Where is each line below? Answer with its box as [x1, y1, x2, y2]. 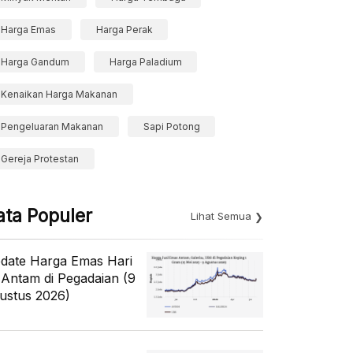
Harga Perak [95, 24, 153, 35]
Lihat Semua [191, 210, 251, 222]
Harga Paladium [109, 56, 182, 68]
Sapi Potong [143, 121, 200, 132]
